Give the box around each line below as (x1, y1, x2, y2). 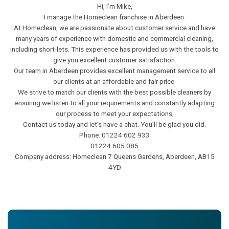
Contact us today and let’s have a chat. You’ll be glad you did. (23, 120, 206, 128)
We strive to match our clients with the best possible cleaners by (18, 88, 211, 96)
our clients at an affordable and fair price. (53, 77, 176, 85)
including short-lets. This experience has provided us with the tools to (10, 45, 219, 53)
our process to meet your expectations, (55, 109, 174, 118)
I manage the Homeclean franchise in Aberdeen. (43, 13, 186, 21)
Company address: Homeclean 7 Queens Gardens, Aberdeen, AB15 (14, 152, 215, 161)
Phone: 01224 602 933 (79, 131, 150, 139)
